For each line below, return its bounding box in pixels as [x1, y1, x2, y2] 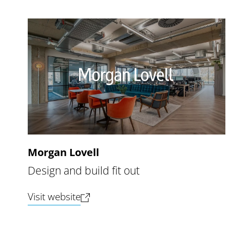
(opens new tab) [80, 189, 149, 203]
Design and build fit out [27, 163, 140, 178]
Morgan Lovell [27, 145, 99, 160]
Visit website [27, 190, 81, 203]
